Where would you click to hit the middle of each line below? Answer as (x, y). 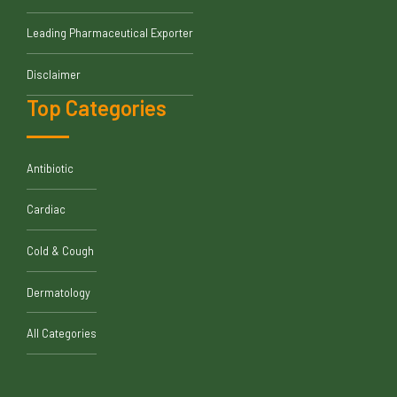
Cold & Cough (60, 251)
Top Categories (97, 107)
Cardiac (46, 210)
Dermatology (58, 292)
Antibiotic (50, 168)
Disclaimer (54, 75)
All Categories (62, 334)
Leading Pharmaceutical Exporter (110, 33)
